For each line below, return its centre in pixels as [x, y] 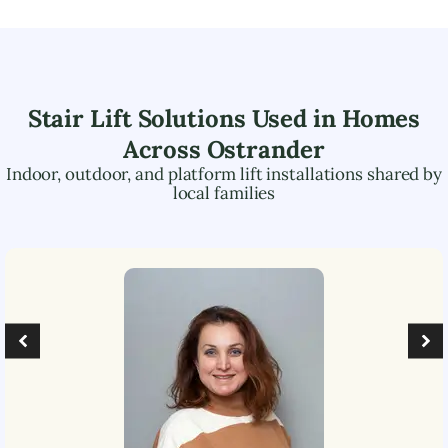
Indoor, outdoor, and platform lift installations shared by [224, 173]
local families [224, 192]
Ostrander [265, 149]
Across [165, 149]
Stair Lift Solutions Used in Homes [224, 118]
